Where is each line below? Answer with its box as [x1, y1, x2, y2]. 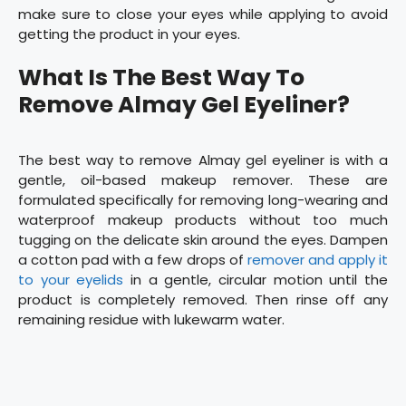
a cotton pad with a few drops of [18, 250, 247, 270]
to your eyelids [18, 270, 124, 290]
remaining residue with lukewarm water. [18, 310, 285, 330]
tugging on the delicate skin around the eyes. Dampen [18, 230, 388, 250]
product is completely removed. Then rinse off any [18, 290, 388, 310]
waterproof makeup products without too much [18, 210, 388, 230]
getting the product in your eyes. [18, 24, 240, 43]
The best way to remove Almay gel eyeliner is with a [18, 150, 388, 170]
